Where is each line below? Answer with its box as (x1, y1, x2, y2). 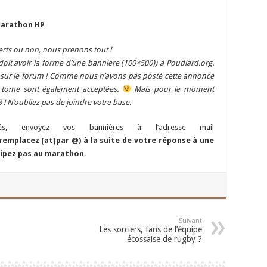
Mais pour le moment (131, 85, 214, 94)
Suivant (179, 217, 202, 225)
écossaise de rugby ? (127, 234, 202, 244)
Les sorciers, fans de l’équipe (99, 225, 202, 234)
